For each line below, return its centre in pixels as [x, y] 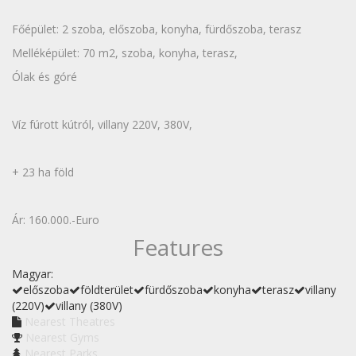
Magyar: [33, 274]
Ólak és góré [44, 77]
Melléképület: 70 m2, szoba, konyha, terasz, [125, 53]
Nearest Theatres [70, 322]
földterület [107, 290]
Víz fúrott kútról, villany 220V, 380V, [102, 125]
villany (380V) [89, 306]
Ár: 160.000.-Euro [56, 220]
